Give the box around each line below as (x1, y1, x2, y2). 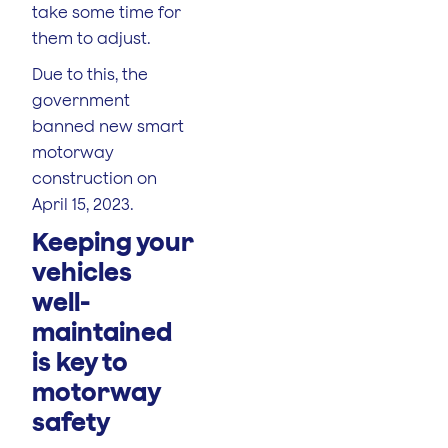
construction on (32, 168, 157, 187)
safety (32, 406, 110, 436)
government (32, 90, 130, 109)
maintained (32, 316, 172, 346)
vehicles (32, 256, 132, 286)
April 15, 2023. (32, 194, 134, 213)
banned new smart (32, 116, 184, 135)
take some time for (32, 2, 181, 21)
